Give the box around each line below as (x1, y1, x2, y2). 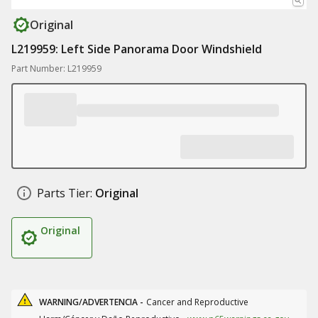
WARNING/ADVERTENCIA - (39, 296, 143, 308)
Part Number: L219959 (11, 62, 102, 75)
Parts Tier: (37, 185, 92, 201)
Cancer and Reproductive (146, 296, 248, 308)
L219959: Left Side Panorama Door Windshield (11, 41, 262, 57)
